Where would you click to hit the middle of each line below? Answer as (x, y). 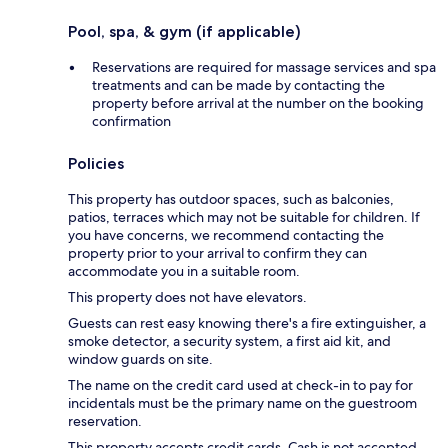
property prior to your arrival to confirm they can (217, 253)
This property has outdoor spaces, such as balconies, (231, 199)
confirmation (131, 121)
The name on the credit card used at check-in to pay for (240, 385)
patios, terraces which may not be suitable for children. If (244, 217)
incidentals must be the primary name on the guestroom (242, 403)
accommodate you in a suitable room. (184, 271)
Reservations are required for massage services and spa (264, 67)
